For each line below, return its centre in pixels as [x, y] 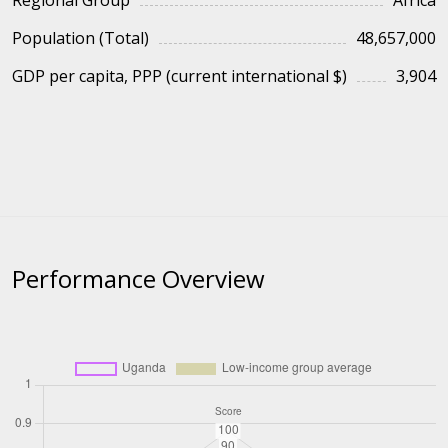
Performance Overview [138, 278]
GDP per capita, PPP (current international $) [179, 76]
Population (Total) [80, 38]
